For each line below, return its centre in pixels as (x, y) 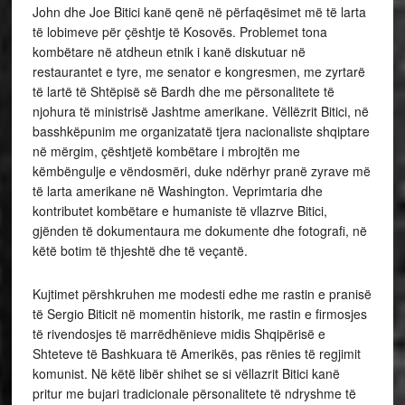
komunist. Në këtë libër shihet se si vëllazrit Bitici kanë (186, 374)
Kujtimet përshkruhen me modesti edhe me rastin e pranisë (202, 294)
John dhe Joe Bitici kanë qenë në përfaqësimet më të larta (199, 12)
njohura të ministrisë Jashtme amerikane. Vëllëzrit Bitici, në (200, 112)
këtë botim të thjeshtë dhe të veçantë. (140, 251)
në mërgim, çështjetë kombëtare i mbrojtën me (166, 151)
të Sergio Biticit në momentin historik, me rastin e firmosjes (199, 314)
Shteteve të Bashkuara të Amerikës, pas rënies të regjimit (196, 354)
